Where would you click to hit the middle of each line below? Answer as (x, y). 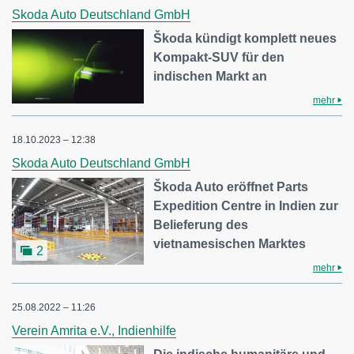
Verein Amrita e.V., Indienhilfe (94, 331)
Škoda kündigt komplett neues (245, 39)
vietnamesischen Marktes (230, 244)
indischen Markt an (211, 77)
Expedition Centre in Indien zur (246, 206)
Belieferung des (201, 225)
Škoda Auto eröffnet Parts (231, 187)
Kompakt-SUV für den (219, 58)
